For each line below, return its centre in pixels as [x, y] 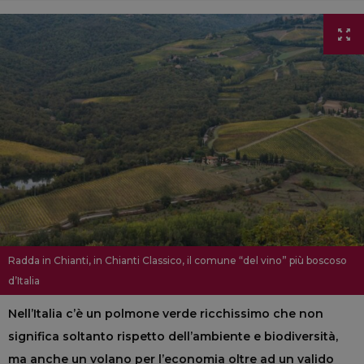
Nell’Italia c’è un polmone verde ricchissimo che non [166, 314]
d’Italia [24, 281]
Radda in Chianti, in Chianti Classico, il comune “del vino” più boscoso [178, 261]
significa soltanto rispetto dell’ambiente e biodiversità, [173, 337]
